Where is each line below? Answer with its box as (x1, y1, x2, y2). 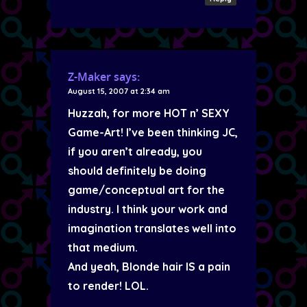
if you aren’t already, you (68, 145, 202, 158)
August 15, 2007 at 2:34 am (68, 86, 170, 96)
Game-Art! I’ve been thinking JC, (68, 125, 238, 139)
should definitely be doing (68, 164, 206, 177)
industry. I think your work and (68, 202, 228, 216)
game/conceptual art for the (68, 183, 225, 197)
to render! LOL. (68, 279, 149, 293)
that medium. (68, 241, 138, 254)
